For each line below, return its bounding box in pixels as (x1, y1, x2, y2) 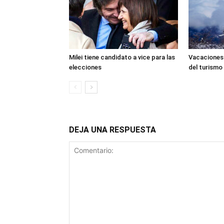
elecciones (69, 63, 101, 71)
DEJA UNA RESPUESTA (69, 125, 156, 134)
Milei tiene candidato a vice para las (69, 53, 175, 61)
